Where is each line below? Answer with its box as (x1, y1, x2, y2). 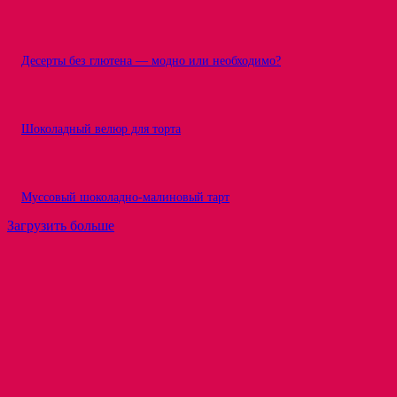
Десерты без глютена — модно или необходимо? (21, 54, 281, 67)
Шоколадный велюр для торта (21, 122, 181, 136)
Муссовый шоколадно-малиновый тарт (21, 191, 230, 204)
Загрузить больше (7, 218, 114, 233)
